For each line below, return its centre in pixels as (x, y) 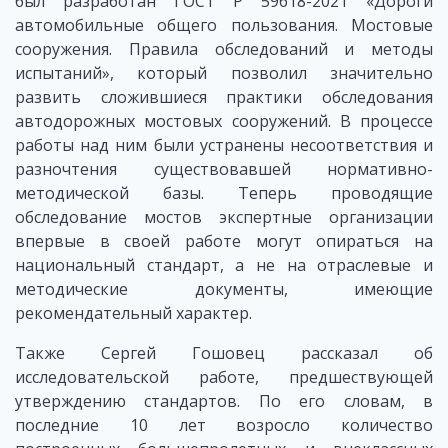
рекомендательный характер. (133, 313)
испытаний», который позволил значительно (224, 73)
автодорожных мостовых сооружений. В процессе (224, 121)
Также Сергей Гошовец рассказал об (224, 353)
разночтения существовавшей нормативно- (224, 169)
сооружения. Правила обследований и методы (224, 49)
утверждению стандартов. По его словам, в (224, 401)
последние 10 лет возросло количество (224, 425)
